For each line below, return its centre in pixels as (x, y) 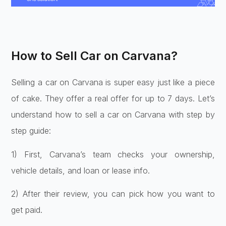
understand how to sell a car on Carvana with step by (113, 115)
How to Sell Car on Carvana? (95, 56)
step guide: (31, 131)
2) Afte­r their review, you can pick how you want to (113, 194)
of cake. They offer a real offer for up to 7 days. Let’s (113, 99)
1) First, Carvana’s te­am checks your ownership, (113, 154)
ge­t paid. (27, 210)
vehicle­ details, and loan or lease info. (81, 170)
